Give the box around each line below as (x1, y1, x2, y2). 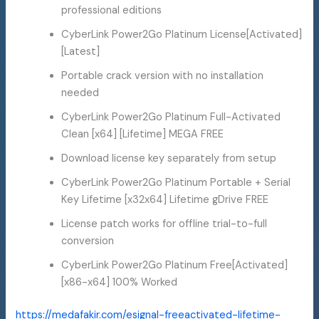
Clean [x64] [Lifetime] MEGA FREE (61, 127, 224, 142)
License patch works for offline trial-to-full (61, 217, 268, 231)
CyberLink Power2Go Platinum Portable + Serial (61, 176, 291, 190)
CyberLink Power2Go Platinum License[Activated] (61, 28, 303, 42)
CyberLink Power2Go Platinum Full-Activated (61, 110, 281, 125)
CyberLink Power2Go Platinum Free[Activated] (61, 258, 288, 273)
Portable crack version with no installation (61, 69, 264, 83)
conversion (61, 234, 115, 249)
